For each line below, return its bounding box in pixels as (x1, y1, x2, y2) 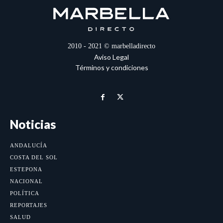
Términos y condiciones (75, 63, 148, 72)
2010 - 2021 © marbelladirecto (68, 42, 155, 50)
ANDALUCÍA (10, 142, 47, 148)
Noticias (10, 116, 56, 131)
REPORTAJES (10, 202, 47, 208)
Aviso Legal (94, 53, 129, 62)
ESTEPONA (10, 166, 42, 172)
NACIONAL (10, 178, 43, 184)
